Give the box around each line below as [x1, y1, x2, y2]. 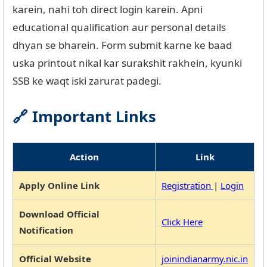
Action [69, 150, 99, 163]
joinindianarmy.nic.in [162, 252, 248, 265]
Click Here [162, 215, 203, 228]
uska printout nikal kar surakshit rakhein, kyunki [13, 56, 242, 70]
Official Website [19, 252, 91, 265]
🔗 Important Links [13, 105, 156, 126]
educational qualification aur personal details [13, 20, 226, 35]
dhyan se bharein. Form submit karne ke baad [13, 38, 232, 52]
